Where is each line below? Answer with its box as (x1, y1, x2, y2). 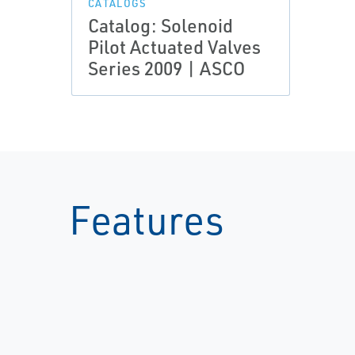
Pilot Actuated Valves (88, 35, 261, 59)
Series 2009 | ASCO (88, 56, 245, 80)
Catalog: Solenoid (88, 13, 233, 37)
